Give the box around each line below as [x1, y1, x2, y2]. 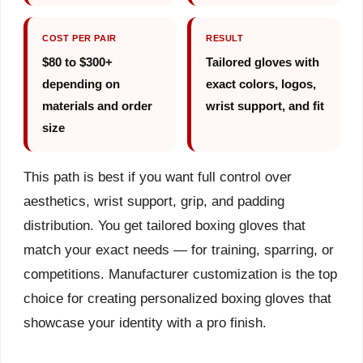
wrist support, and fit [206, 98, 324, 113]
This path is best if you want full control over [23, 169, 292, 184]
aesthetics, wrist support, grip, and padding [23, 193, 284, 208]
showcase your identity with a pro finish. [23, 314, 267, 330]
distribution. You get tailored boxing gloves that [23, 217, 305, 233]
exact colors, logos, [206, 76, 316, 91]
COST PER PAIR [42, 32, 117, 43]
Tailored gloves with [206, 54, 319, 69]
